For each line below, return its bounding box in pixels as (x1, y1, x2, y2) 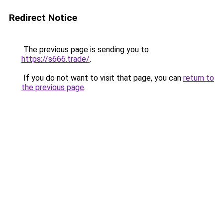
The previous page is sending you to (21, 45, 149, 54)
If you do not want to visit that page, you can (21, 73, 183, 83)
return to (183, 73, 214, 83)
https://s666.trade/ (21, 54, 90, 64)
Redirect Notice (9, 12, 77, 23)
